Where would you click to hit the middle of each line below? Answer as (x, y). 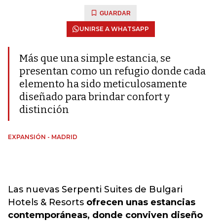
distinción (44, 110)
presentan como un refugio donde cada (112, 71)
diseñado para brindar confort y (94, 97)
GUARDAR (115, 13)
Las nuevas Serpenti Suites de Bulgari (95, 189)
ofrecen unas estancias (141, 202)
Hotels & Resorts (47, 202)
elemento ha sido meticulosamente (103, 84)
